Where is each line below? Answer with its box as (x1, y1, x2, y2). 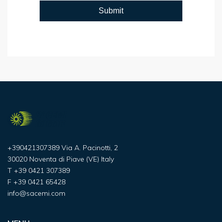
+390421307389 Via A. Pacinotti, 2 (7, 143, 118, 153)
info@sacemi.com (7, 189, 65, 198)
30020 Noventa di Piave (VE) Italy (7, 155, 114, 164)
